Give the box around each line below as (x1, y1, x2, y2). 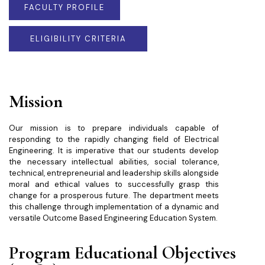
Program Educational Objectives (9, 241, 236, 264)
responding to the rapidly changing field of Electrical (9, 134, 219, 145)
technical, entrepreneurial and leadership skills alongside (9, 168, 219, 179)
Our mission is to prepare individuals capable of (9, 123, 219, 134)
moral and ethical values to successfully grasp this (9, 179, 219, 190)
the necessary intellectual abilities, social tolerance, (9, 157, 219, 167)
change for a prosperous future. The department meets (9, 190, 219, 201)
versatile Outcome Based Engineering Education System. (9, 213, 218, 224)
